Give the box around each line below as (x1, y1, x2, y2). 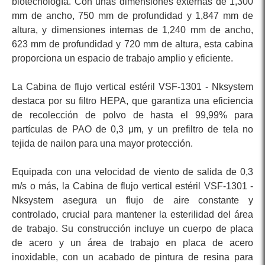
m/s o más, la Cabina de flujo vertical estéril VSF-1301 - (12, 181, 253, 192)
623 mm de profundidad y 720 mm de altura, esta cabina (12, 39, 253, 50)
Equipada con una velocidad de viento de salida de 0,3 (12, 167, 253, 177)
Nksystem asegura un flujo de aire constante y (12, 195, 253, 206)
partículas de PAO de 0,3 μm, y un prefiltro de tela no (12, 124, 253, 135)
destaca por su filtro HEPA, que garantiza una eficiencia (12, 96, 253, 106)
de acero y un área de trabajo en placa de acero (12, 238, 253, 248)
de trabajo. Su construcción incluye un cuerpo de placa (12, 224, 253, 234)
